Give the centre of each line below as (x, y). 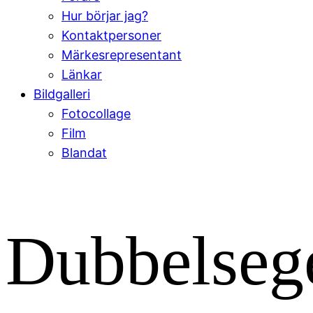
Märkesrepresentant (122, 55)
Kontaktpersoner (111, 35)
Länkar (82, 74)
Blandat (84, 153)
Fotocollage (96, 114)
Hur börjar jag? (105, 16)
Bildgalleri (62, 94)
